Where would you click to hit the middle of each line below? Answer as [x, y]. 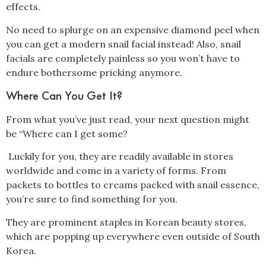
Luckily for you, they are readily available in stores [120, 156]
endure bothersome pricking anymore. [94, 72]
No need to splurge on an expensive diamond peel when [133, 29]
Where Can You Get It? [66, 95]
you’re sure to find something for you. [92, 199]
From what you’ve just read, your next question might [128, 119]
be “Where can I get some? [67, 133]
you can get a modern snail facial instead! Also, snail [123, 44]
